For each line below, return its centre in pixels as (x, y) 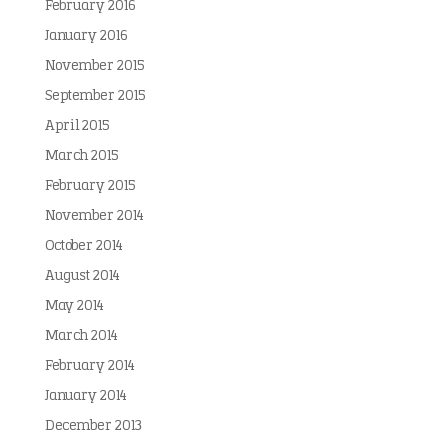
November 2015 (94, 66)
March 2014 (81, 336)
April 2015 (76, 126)
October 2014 (83, 246)
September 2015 (94, 96)
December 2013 (93, 426)
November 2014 (94, 216)
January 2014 (85, 396)
